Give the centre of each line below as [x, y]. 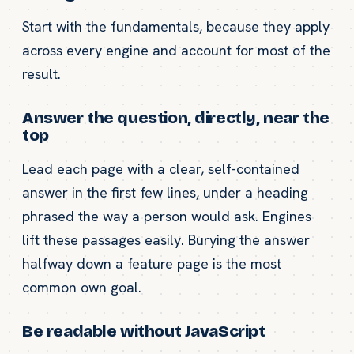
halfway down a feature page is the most [152, 263]
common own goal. [82, 287]
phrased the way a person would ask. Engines [167, 216]
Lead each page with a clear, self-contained [161, 168]
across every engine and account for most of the [176, 50]
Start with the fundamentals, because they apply [176, 26]
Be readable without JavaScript [144, 331]
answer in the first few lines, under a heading [165, 192]
